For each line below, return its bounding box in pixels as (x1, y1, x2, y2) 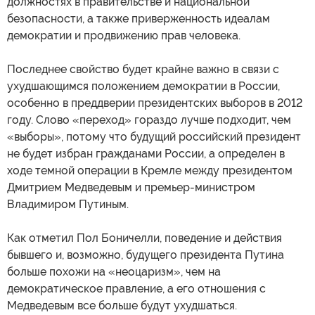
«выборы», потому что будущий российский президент (7, 130, 301, 144)
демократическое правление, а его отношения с (7, 282, 266, 296)
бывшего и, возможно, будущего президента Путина (7, 248, 284, 262)
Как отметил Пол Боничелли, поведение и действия (7, 231, 282, 245)
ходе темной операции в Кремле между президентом (7, 164, 292, 178)
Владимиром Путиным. (7, 198, 129, 212)
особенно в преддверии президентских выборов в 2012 (7, 96, 302, 110)
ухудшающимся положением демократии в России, (7, 79, 280, 94)
